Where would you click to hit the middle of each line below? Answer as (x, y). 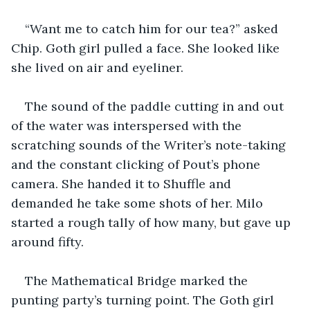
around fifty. (49, 241)
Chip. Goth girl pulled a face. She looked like (147, 48)
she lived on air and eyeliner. (99, 67)
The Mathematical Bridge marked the (138, 280)
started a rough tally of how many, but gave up (153, 222)
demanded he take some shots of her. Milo (139, 203)
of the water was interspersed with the (128, 125)
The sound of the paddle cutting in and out (156, 106)
